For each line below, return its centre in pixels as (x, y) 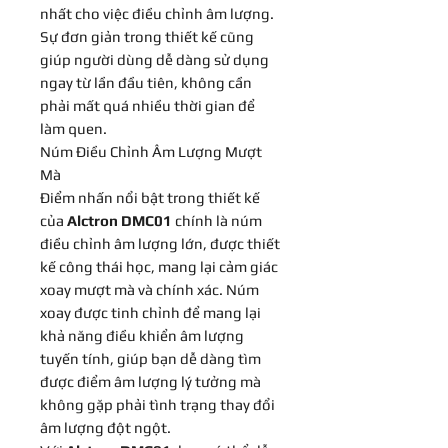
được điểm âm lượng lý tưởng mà (150, 381)
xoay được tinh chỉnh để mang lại (150, 312)
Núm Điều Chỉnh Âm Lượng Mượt (151, 151)
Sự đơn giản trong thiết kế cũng (147, 36)
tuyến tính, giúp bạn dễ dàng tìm (150, 358)
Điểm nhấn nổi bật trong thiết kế (150, 197)
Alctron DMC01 (119, 220)
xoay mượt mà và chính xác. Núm (149, 289)
